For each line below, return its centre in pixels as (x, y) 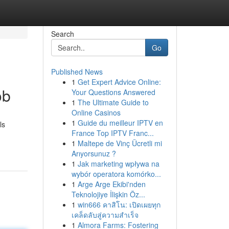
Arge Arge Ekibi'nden (111, 184)
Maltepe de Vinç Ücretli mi (120, 143)
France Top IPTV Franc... (112, 133)
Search (62, 34)
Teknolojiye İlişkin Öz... (108, 194)
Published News (77, 72)
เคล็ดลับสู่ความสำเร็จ (105, 215)
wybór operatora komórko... (116, 174)
